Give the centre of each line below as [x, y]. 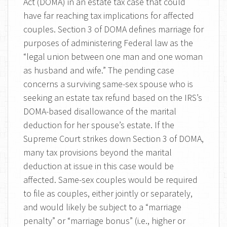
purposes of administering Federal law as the [108, 43]
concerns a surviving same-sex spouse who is [108, 84]
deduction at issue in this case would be [99, 166]
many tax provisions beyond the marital [98, 152]
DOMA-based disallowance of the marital [100, 111]
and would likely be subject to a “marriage [102, 207]
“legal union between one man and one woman [113, 56]
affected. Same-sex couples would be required [110, 180]
